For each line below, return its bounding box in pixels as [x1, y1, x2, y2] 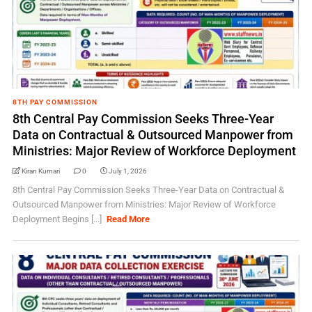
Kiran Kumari [21, 167, 60, 175]
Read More [107, 214, 150, 224]
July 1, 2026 [108, 167, 147, 175]
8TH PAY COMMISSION [12, 98, 97, 106]
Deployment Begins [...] [12, 214, 104, 224]
